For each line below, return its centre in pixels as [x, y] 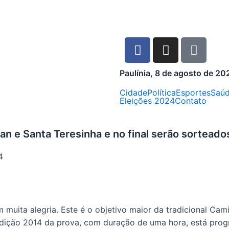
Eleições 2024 [147, 101]
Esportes [193, 93]
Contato [191, 101]
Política [162, 93]
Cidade [133, 93]
